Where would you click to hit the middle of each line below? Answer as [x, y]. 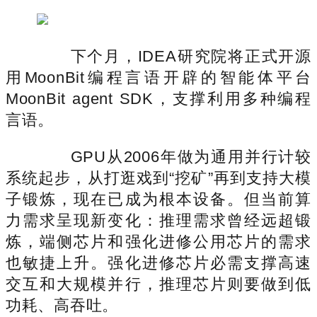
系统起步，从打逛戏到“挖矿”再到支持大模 [158, 178]
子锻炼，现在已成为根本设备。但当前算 [158, 199]
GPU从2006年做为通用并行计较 [174, 156]
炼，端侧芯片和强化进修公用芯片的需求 [158, 241]
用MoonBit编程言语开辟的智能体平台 [158, 77]
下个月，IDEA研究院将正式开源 [174, 56]
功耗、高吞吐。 [62, 305]
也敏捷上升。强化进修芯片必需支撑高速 [158, 263]
